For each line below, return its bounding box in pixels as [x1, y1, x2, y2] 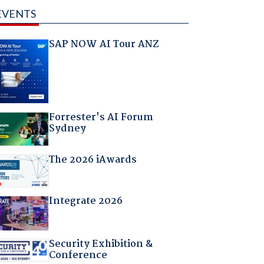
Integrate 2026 [49, 193, 123, 209]
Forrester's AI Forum [49, 109, 154, 126]
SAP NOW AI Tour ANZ [49, 36, 160, 52]
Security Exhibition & [49, 236, 153, 253]
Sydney [49, 120, 87, 137]
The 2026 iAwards [49, 152, 137, 169]
